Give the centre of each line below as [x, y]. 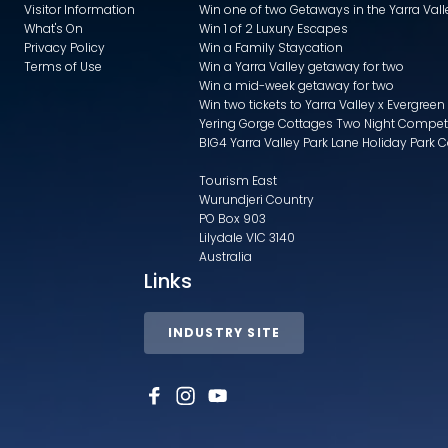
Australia [225, 256]
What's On [53, 28]
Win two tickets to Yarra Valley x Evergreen [322, 104]
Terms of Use [63, 66]
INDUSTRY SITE [224, 332]
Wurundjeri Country [256, 199]
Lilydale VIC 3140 [247, 237]
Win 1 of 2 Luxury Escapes [273, 28]
